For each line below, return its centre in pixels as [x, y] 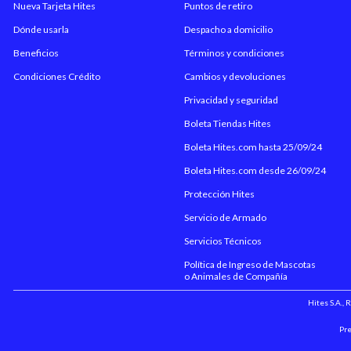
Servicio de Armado [226, 217]
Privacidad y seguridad [232, 100]
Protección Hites [220, 194]
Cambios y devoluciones [235, 76]
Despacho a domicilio [229, 29]
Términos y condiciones [235, 52]
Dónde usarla [41, 29]
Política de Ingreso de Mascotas [250, 264]
